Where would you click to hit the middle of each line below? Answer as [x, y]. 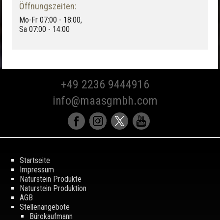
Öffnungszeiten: [48, 6]
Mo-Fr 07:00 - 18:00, [51, 20]
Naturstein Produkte [50, 179]
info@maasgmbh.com [105, 101]
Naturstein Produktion [53, 188]
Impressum [37, 169]
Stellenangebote [44, 207]
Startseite [35, 160]
